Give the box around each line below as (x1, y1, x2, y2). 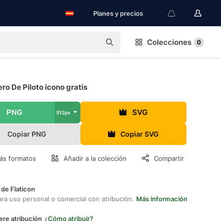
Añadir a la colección (64, 154, 127, 162)
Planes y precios (93, 9, 143, 17)
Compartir (154, 154, 184, 162)
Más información (136, 195, 187, 203)
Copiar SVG (120, 130, 159, 138)
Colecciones (147, 37, 191, 47)
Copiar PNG (7, 130, 47, 138)
